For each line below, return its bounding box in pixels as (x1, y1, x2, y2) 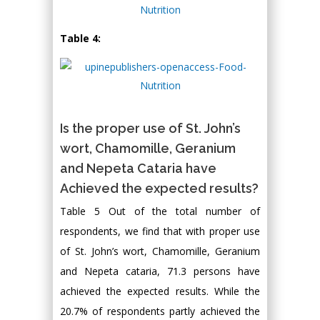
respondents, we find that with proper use (60, 224, 260, 239)
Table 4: (60, 31, 101, 46)
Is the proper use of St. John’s (60, 121, 241, 136)
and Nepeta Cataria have (60, 161, 216, 176)
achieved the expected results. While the (60, 284, 260, 299)
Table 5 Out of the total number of (60, 204, 260, 219)
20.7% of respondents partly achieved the (60, 304, 260, 319)
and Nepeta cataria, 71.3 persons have (60, 264, 260, 279)
